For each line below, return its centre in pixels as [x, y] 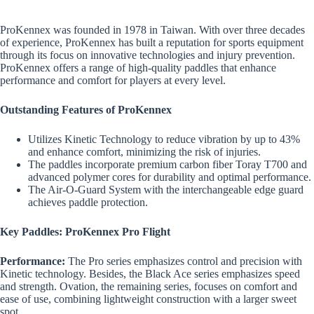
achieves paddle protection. [88, 202]
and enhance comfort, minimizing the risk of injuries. [144, 151]
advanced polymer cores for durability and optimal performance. [170, 177]
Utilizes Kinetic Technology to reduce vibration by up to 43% [164, 139]
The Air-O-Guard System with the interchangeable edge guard [166, 189]
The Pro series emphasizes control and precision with [184, 261]
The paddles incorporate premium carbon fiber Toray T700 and [168, 164]
